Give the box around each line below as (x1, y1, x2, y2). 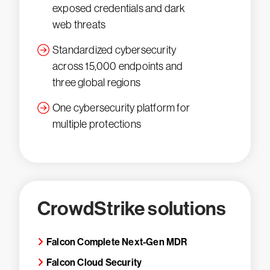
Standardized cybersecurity (52, 44, 177, 56)
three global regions (52, 77, 140, 89)
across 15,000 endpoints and (52, 60, 183, 72)
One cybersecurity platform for (52, 102, 190, 114)
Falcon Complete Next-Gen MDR (46, 236, 187, 248)
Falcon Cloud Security (46, 257, 142, 268)
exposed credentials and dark (52, 2, 186, 14)
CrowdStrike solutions (37, 197, 227, 220)
